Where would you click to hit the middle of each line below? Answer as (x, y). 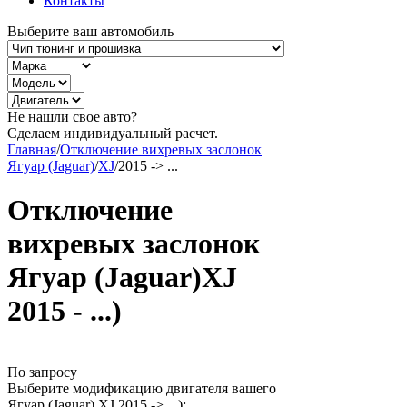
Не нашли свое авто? (72, 117)
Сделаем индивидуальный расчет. (113, 133)
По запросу (42, 372)
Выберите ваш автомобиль (90, 31)
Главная (32, 149)
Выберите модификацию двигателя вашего (142, 388)
